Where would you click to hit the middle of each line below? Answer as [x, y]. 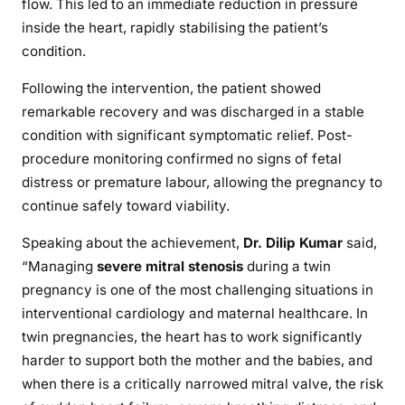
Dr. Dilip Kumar [293, 243]
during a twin [287, 267]
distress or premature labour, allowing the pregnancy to [202, 183]
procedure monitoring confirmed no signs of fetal [182, 159]
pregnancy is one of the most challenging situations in [198, 290]
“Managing [59, 267]
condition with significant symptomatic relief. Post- [187, 136]
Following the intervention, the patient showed [171, 89]
